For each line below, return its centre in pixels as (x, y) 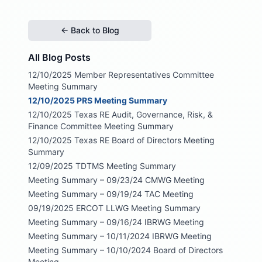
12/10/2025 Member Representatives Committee (121, 74)
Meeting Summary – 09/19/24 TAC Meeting (111, 194)
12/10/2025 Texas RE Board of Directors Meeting (121, 140)
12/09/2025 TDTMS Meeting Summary (102, 166)
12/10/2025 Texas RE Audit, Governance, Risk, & (120, 114)
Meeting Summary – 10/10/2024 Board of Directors (125, 250)
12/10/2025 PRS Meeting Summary (98, 100)
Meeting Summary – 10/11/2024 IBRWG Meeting (120, 236)
